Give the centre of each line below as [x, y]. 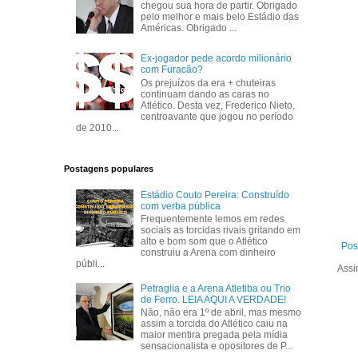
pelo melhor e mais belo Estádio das [220, 16]
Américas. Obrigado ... [189, 28]
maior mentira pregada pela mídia [215, 335]
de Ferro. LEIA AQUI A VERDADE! [214, 299]
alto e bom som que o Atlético [205, 241]
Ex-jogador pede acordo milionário [217, 59]
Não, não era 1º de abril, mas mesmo [221, 313]
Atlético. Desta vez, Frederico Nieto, [218, 105]
